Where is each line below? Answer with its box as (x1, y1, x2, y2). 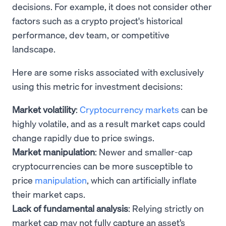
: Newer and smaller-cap (95, 146, 193, 158)
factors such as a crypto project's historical (12, 15, 183, 27)
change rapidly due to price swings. (12, 132, 154, 144)
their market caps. (12, 188, 85, 200)
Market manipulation (12, 146, 95, 158)
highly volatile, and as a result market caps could (12, 118, 205, 130)
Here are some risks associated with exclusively (12, 66, 204, 78)
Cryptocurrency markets (80, 103, 179, 116)
